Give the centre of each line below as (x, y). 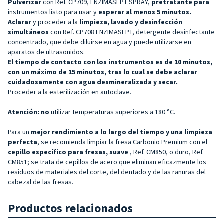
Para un (19, 132)
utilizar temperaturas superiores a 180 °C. (113, 112)
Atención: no (29, 112)
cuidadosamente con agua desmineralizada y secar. (93, 82)
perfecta (23, 142)
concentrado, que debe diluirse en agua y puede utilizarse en (100, 42)
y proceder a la (55, 22)
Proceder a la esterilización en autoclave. (70, 92)
